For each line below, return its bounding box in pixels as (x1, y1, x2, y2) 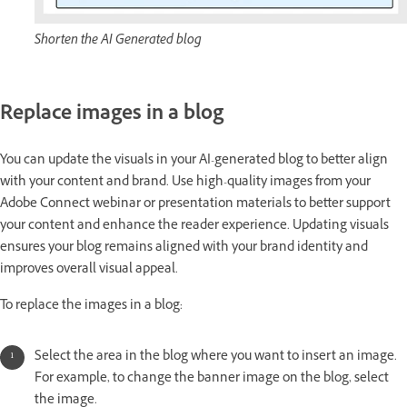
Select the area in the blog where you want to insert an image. (35, 347, 397, 369)
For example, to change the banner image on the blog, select (35, 369, 389, 391)
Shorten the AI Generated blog (35, 31, 202, 53)
